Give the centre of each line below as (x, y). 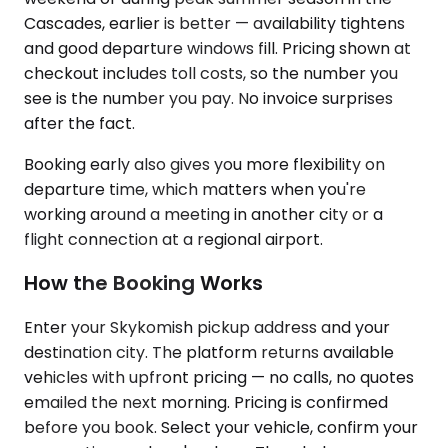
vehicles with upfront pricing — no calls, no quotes (219, 377)
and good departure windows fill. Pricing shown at (217, 48)
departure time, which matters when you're (195, 189)
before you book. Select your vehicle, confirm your (221, 427)
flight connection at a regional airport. (173, 239)
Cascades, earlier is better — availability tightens (214, 23)
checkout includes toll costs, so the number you (211, 73)
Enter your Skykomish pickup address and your (207, 327)
